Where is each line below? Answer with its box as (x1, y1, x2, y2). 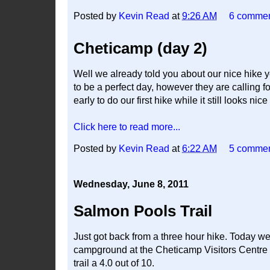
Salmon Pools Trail (74, 202, 212, 220)
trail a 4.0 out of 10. (74, 258, 154, 268)
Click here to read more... (74, 122, 180, 132)
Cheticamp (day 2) (74, 39, 207, 57)
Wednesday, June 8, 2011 (74, 179, 189, 189)
